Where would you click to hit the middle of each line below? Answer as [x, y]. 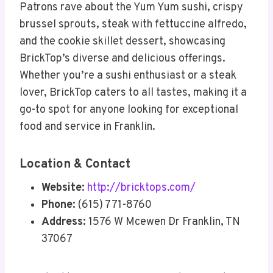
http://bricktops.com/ [141, 188]
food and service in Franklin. [87, 127]
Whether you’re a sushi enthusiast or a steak [128, 76]
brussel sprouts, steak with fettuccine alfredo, [133, 25]
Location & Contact [75, 165]
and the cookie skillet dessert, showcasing [122, 42]
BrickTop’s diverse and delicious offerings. [122, 59]
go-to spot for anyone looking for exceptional [129, 110]
